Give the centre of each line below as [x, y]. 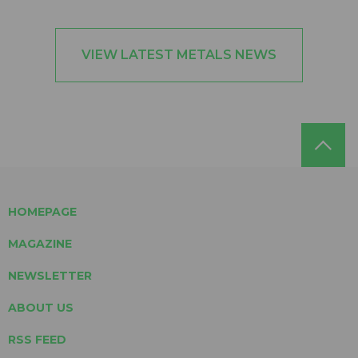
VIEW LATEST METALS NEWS [179, 54]
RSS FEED [37, 339]
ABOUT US [41, 307]
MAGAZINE [40, 243]
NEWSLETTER [50, 275]
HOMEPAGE [42, 211]
